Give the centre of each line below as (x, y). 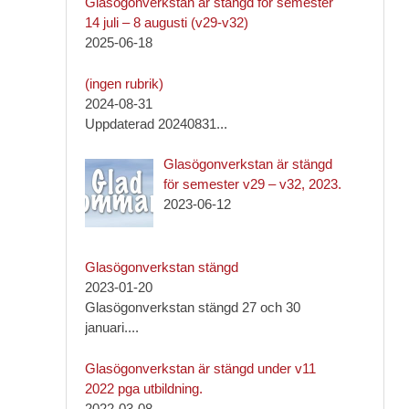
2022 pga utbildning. (143, 388)
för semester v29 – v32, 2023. (252, 184)
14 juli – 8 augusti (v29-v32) (166, 22)
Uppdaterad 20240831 (150, 123)
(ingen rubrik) (124, 83)
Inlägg (180, 82)
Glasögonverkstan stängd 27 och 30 (192, 308)
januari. (106, 328)
